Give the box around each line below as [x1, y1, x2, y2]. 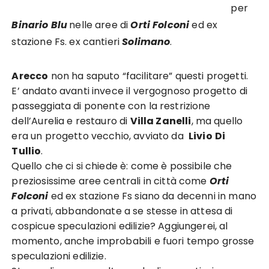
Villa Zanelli [130, 114, 192, 128]
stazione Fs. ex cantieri [11, 35, 122, 49]
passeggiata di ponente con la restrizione [11, 99, 211, 113]
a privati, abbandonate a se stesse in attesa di [11, 204, 233, 218]
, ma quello [191, 114, 243, 128]
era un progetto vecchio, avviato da [11, 129, 189, 143]
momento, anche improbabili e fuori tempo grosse [11, 234, 255, 248]
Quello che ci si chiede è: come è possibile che [11, 159, 232, 173]
